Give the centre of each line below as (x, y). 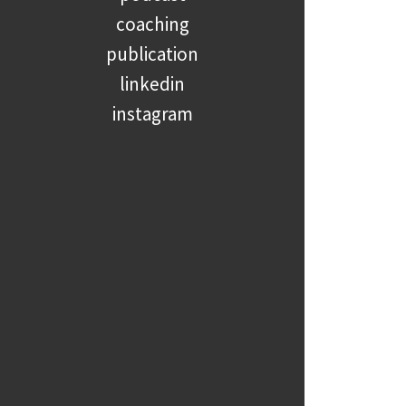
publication (152, 53)
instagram (152, 113)
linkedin (152, 83)
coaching (152, 24)
